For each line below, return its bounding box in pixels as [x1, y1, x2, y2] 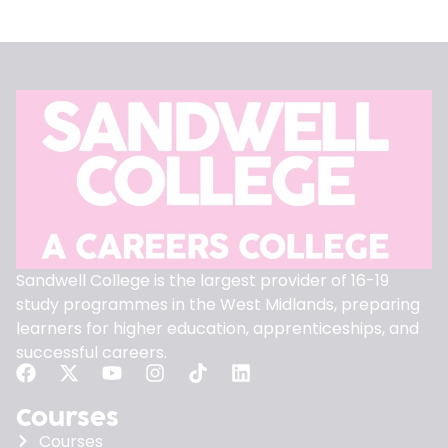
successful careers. [16, 340, 167, 364]
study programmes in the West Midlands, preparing [16, 292, 420, 316]
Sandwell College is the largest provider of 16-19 [16, 268, 389, 292]
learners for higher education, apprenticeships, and [16, 316, 419, 340]
